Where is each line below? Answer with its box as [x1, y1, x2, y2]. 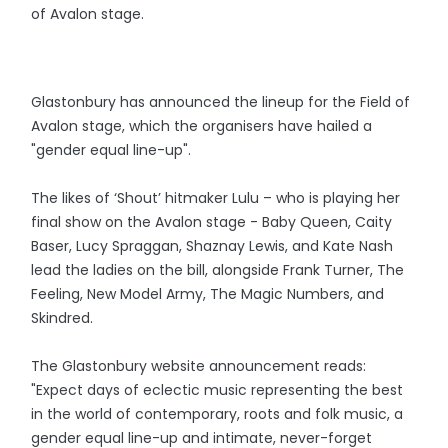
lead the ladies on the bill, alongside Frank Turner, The [31, 260, 405, 280]
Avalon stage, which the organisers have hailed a [31, 116, 373, 136]
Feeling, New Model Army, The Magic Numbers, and [31, 284, 385, 304]
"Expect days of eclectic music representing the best [31, 380, 404, 400]
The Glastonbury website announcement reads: [31, 356, 367, 376]
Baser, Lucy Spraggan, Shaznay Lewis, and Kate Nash [31, 236, 394, 256]
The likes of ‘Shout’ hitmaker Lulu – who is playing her [31, 188, 401, 208]
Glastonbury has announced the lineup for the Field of [31, 92, 411, 112]
